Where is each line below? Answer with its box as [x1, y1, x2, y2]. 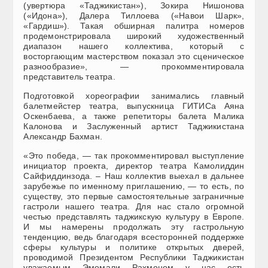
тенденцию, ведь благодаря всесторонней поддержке [23, 232, 245, 242]
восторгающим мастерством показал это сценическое [23, 51, 245, 62]
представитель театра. [23, 72, 115, 82]
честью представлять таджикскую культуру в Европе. [23, 212, 245, 222]
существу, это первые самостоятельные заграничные [23, 191, 245, 202]
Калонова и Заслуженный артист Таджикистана [23, 121, 245, 132]
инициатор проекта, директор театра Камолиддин [23, 161, 245, 171]
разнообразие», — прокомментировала [23, 62, 245, 72]
